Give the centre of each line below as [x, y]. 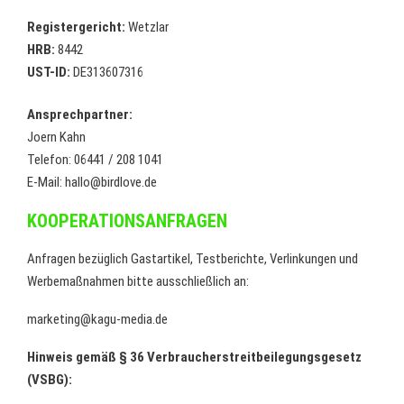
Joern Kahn [56, 137]
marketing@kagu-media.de [97, 319]
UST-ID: [49, 72]
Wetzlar [147, 27]
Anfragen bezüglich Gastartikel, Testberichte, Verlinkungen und [193, 259]
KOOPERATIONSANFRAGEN [127, 221]
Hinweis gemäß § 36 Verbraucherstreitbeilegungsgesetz [194, 357]
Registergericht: [76, 27]
